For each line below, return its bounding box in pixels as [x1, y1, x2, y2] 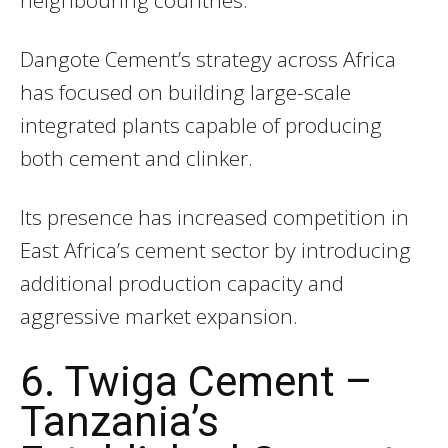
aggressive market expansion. [20, 302, 298, 331]
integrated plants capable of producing [20, 111, 382, 140]
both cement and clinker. [20, 144, 253, 173]
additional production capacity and [20, 269, 344, 298]
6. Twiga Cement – [20, 356, 373, 406]
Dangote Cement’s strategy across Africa [20, 45, 396, 74]
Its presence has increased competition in [20, 203, 409, 232]
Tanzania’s [20, 396, 219, 446]
